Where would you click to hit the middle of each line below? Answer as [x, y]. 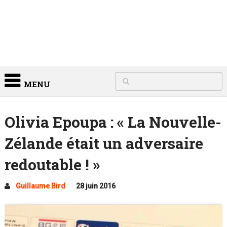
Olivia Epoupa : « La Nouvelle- [113, 122]
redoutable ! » [52, 164]
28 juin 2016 [96, 186]
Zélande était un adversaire [104, 143]
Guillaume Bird [40, 186]
